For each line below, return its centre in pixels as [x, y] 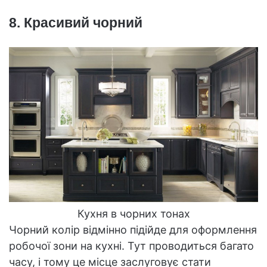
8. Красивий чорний [76, 23]
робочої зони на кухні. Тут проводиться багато [131, 246]
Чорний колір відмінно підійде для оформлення [133, 230]
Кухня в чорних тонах [133, 214]
